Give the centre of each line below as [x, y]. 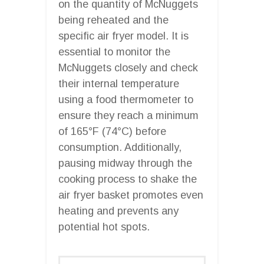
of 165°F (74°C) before [112, 131]
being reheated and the [113, 20]
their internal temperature [119, 83]
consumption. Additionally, [120, 147]
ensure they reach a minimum [128, 115]
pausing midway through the [125, 163]
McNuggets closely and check [128, 67]
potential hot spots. [104, 227]
